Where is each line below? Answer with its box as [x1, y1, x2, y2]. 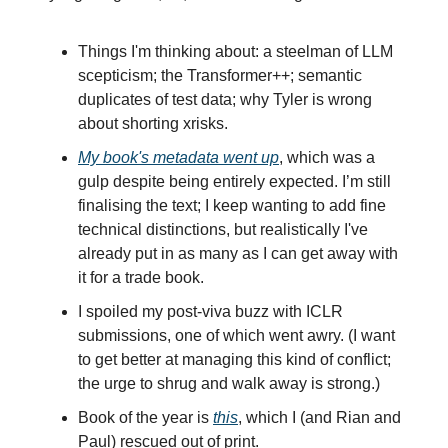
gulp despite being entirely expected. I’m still [78, 173, 391, 190]
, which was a [279, 149, 375, 166]
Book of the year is [78, 409, 213, 426]
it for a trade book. [78, 269, 204, 286]
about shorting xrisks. [78, 115, 228, 132]
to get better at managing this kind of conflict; [78, 351, 391, 368]
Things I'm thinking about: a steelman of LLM [78, 43, 393, 60]
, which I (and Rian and [238, 409, 401, 426]
